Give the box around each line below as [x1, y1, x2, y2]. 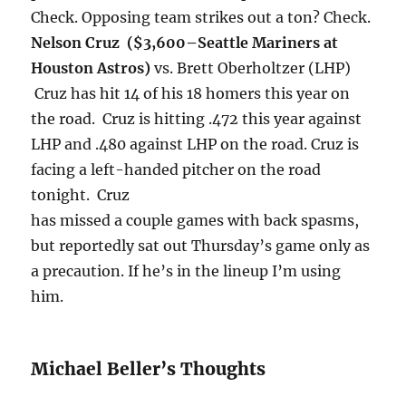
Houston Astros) [31, 59, 151, 78]
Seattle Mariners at [198, 34, 339, 53]
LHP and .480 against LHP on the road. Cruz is [31, 135, 360, 154]
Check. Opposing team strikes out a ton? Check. [31, 8, 372, 27]
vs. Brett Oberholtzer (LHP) [154, 59, 352, 78]
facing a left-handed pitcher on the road [31, 160, 322, 179]
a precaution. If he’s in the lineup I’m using [31, 262, 342, 281]
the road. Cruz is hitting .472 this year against [31, 110, 362, 129]
